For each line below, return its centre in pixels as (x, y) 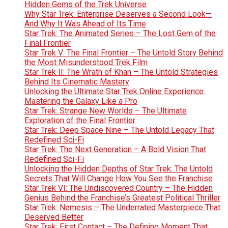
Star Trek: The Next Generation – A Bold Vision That (115, 149)
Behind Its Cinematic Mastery (77, 81)
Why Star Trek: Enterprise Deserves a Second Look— (118, 14)
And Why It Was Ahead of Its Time (85, 23)
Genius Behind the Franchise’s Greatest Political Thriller (122, 197)
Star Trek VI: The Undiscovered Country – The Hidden (119, 188)
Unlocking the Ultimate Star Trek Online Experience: (115, 91)
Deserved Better (54, 217)
